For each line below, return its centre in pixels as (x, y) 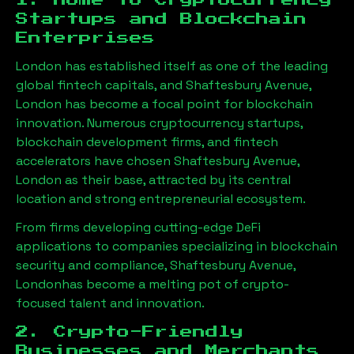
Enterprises (85, 38)
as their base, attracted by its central (176, 180)
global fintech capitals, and (101, 85)
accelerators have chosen (95, 161)
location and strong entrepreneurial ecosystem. (161, 199)
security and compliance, (93, 265)
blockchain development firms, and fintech (147, 142)
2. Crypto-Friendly (130, 332)
